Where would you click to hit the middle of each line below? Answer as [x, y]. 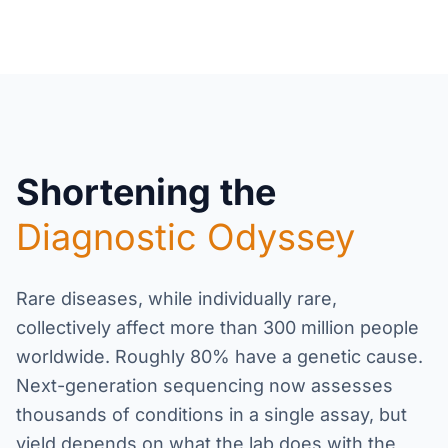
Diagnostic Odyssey [185, 237]
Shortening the [146, 192]
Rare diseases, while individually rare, [176, 298]
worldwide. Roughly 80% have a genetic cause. [219, 356]
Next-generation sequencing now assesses [204, 385]
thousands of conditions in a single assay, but [211, 414]
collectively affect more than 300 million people [217, 327]
